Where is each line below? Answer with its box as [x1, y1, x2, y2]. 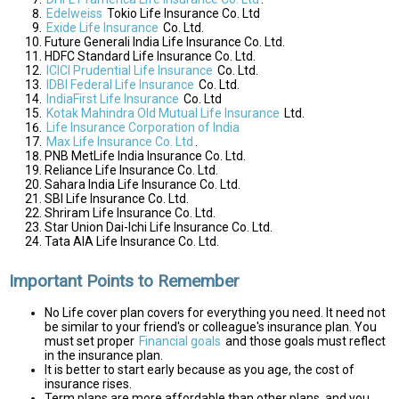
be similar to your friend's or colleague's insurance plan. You [45, 319, 377, 334]
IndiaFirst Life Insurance [46, 91, 179, 106]
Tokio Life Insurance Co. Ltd [104, 5, 260, 20]
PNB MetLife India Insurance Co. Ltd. [45, 148, 246, 163]
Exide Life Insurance [46, 20, 159, 35]
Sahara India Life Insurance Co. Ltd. [45, 176, 240, 191]
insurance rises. [45, 376, 132, 391]
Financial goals [139, 333, 221, 348]
